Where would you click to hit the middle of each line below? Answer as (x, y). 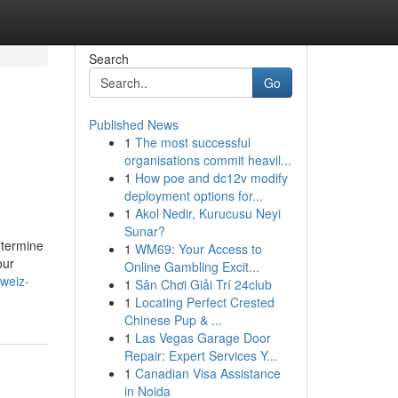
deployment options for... (193, 195)
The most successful (192, 142)
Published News (133, 124)
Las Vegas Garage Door (203, 338)
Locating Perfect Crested (204, 302)
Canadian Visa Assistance (207, 373)
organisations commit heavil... (207, 160)
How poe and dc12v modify (211, 178)
